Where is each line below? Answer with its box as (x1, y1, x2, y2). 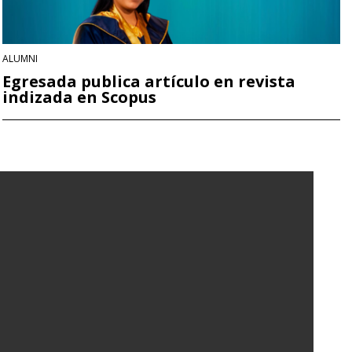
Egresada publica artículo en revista (2, 71, 295, 93)
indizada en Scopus (2, 86, 156, 108)
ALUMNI (2, 52, 38, 66)
